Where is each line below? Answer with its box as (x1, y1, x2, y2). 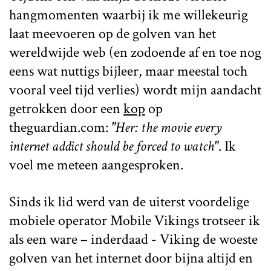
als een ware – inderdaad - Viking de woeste (9, 229, 258, 249)
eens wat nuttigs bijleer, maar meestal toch (9, 61, 247, 80)
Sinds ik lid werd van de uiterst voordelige (9, 192, 249, 211)
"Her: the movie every (111, 117, 222, 137)
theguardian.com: (9, 117, 111, 137)
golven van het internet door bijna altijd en (9, 248, 253, 267)
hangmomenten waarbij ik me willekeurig (9, 5, 248, 24)
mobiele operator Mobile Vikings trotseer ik (9, 211, 260, 230)
